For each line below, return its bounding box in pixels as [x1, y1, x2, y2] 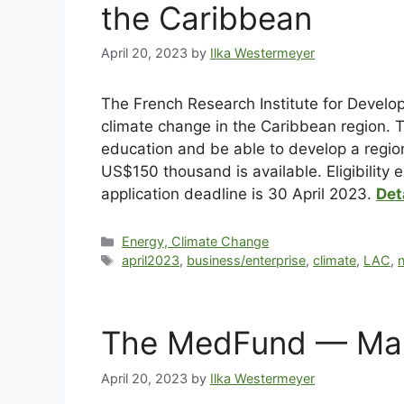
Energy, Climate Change [122, 234, 270, 250]
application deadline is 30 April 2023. [101, 185, 376, 204]
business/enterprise [187, 252, 307, 269]
